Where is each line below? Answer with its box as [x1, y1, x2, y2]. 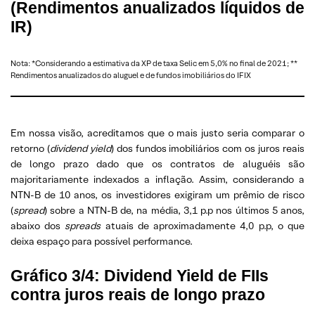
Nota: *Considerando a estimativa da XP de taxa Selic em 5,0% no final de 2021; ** [11, 58, 297, 68]
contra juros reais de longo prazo [11, 285, 265, 304]
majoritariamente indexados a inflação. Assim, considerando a [11, 173, 304, 186]
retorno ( [11, 142, 50, 155]
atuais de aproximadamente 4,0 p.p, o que [101, 219, 305, 232]
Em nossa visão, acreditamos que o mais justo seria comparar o [11, 127, 304, 139]
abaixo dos [11, 219, 65, 232]
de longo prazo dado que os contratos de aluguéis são [11, 157, 304, 170]
